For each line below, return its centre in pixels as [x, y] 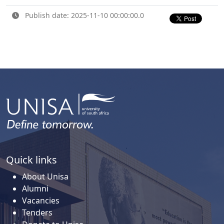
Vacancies [41, 200]
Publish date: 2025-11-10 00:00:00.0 [83, 15]
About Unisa [45, 176]
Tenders [37, 212]
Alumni [35, 188]
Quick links [31, 159]
